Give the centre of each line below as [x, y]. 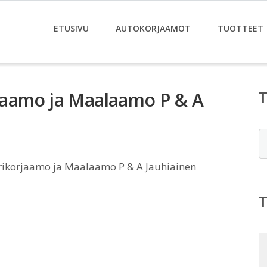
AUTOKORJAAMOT [153, 28]
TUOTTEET [240, 28]
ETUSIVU [71, 28]
